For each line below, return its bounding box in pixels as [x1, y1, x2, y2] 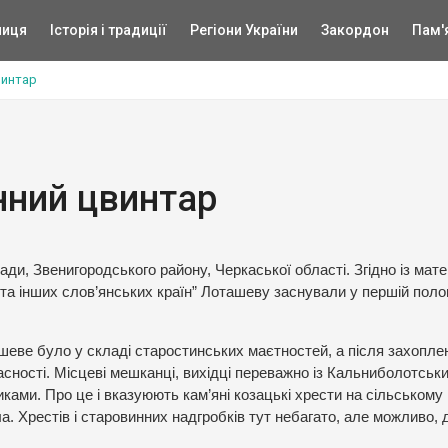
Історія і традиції [49, 22, 167, 38]
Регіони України [189, 22, 298, 38]
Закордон [320, 22, 389, 38]
